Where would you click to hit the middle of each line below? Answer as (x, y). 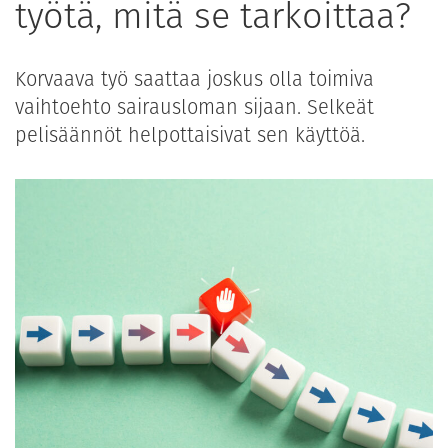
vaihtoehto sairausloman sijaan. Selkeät (194, 107)
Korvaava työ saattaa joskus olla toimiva (194, 79)
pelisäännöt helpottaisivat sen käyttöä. (193, 135)
